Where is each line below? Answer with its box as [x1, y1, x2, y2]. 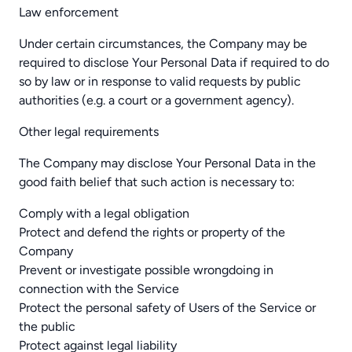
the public [19, 319, 75, 334]
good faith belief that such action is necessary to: [19, 174, 295, 189]
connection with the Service [19, 281, 179, 296]
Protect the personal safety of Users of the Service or [19, 300, 316, 315]
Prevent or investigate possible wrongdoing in [19, 262, 273, 277]
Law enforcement [19, 5, 119, 20]
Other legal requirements [19, 124, 159, 139]
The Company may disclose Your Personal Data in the [19, 156, 316, 170]
